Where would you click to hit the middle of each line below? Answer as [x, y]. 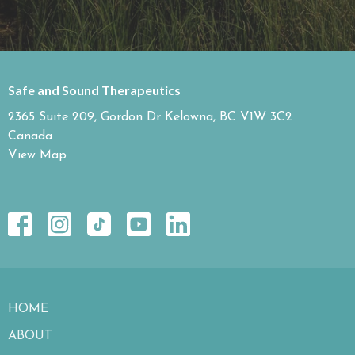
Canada [30, 136]
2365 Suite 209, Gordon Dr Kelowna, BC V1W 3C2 [150, 117]
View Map [37, 155]
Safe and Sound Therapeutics [94, 90]
